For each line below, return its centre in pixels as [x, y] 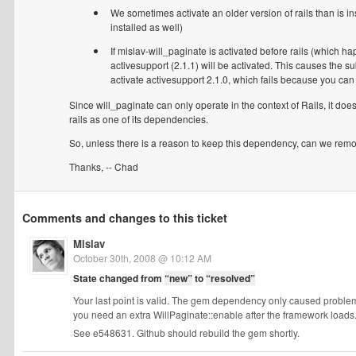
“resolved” [230, 278]
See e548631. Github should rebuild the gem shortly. [186, 333]
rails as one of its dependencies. [139, 119]
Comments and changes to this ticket [125, 218]
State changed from [119, 278]
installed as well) [147, 27]
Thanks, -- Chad [104, 166]
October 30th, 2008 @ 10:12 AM [142, 258]
